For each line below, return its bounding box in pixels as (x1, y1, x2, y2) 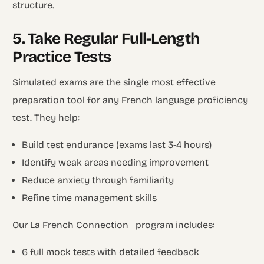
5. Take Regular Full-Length (12, 29, 200, 48)
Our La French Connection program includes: (12, 219, 215, 230)
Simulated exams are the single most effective (12, 76, 216, 88)
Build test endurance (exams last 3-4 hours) (22, 138, 212, 150)
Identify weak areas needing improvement (22, 156, 209, 168)
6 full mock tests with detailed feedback (22, 246, 200, 258)
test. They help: (12, 111, 80, 123)
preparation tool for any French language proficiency (12, 94, 249, 105)
